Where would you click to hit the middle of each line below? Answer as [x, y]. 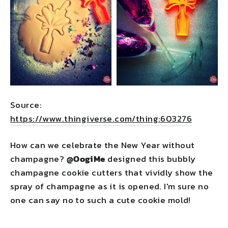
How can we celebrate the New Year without [103, 145]
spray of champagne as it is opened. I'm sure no [109, 186]
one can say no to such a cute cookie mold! [101, 200]
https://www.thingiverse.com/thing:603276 [101, 118]
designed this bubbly [150, 159]
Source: [26, 105]
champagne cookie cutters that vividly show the [112, 172]
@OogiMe [86, 159]
